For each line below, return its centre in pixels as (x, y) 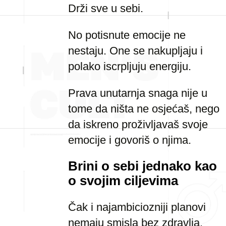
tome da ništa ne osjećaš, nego (144, 109)
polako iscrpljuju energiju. (130, 66)
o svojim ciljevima (123, 181)
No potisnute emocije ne (127, 35)
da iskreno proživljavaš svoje (138, 124)
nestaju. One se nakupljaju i (135, 51)
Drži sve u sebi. (106, 8)
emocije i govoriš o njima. (130, 140)
